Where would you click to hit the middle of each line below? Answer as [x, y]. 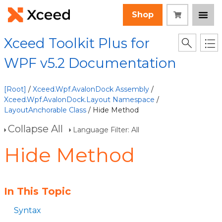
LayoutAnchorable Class [45, 110]
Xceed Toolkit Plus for [77, 43]
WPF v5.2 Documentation [90, 63]
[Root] [15, 89]
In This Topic [37, 191]
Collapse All [35, 129]
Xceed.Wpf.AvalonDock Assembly [91, 89]
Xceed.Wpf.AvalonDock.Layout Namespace [79, 100]
